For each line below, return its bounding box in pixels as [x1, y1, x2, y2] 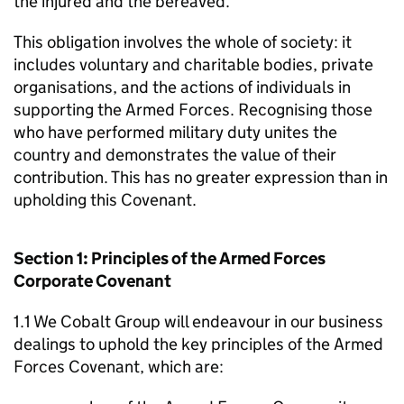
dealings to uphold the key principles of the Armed [14, 334, 383, 354]
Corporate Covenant [14, 271, 171, 291]
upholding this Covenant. [14, 189, 197, 210]
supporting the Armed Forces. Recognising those [14, 99, 372, 120]
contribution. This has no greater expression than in [14, 167, 388, 188]
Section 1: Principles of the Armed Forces [14, 248, 326, 269]
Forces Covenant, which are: [14, 356, 224, 377]
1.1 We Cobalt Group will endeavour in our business [14, 311, 383, 332]
